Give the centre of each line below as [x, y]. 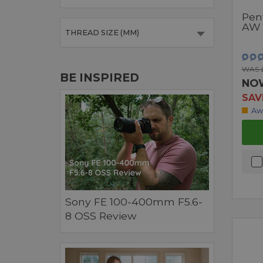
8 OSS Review [101, 216]
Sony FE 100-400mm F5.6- [134, 202]
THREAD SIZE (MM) [102, 33]
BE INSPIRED [100, 78]
